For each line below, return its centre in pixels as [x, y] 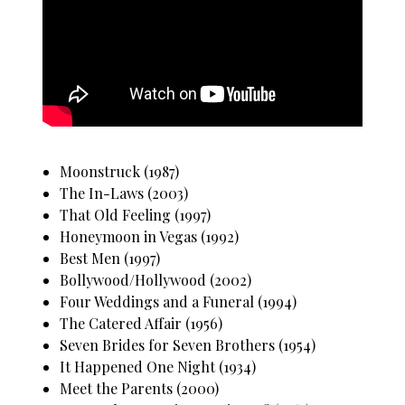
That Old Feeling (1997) [136, 214]
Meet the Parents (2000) [140, 388]
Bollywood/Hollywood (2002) [156, 279]
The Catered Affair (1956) [141, 323]
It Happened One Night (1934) [158, 366]
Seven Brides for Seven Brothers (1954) [188, 344]
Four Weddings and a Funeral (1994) [179, 301]
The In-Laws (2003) [124, 193]
